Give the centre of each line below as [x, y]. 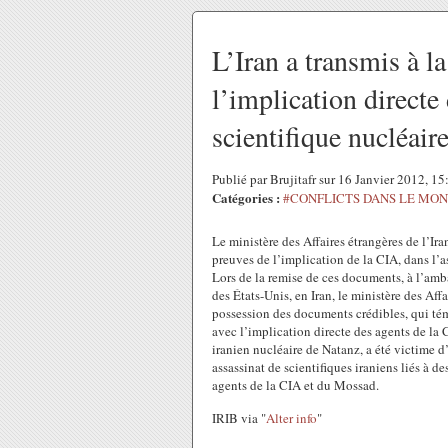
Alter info [291, 418]
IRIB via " [239, 418]
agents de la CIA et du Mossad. [295, 385]
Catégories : [246, 197]
